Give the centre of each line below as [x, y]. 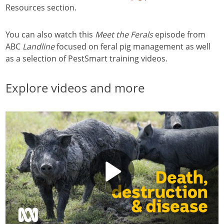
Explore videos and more [75, 88]
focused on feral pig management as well [132, 46]
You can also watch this [50, 34]
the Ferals [133, 34]
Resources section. [41, 7]
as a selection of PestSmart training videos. [86, 58]
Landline [38, 46]
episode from [179, 34]
